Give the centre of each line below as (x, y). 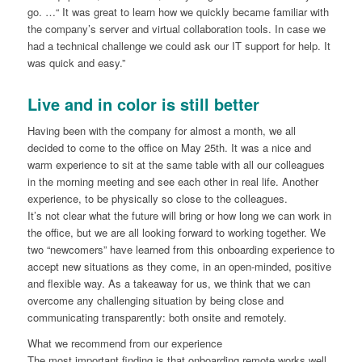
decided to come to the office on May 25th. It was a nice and (169, 148)
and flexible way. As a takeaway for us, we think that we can (168, 284)
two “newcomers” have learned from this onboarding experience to (181, 250)
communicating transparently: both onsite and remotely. (157, 318)
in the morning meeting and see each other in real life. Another (173, 182)
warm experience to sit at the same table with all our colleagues (176, 165)
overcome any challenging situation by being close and (155, 301)
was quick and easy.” (76, 63)
